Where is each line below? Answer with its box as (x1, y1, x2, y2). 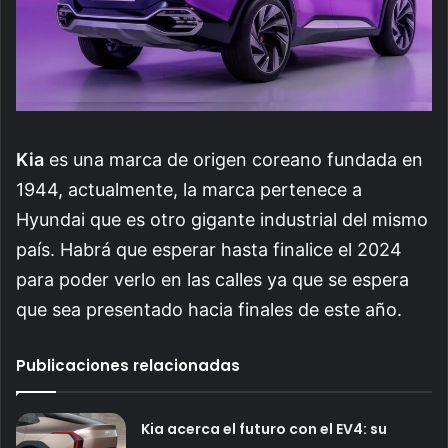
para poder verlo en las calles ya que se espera (16, 268, 409, 290)
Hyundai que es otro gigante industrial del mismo (16, 208, 428, 230)
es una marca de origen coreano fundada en (44, 148, 423, 170)
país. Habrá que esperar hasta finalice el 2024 (16, 238, 402, 260)
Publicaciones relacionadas (16, 354, 240, 376)
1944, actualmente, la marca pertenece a (16, 178, 362, 200)
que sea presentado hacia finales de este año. (16, 298, 402, 320)
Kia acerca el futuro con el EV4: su (141, 418, 388, 439)
